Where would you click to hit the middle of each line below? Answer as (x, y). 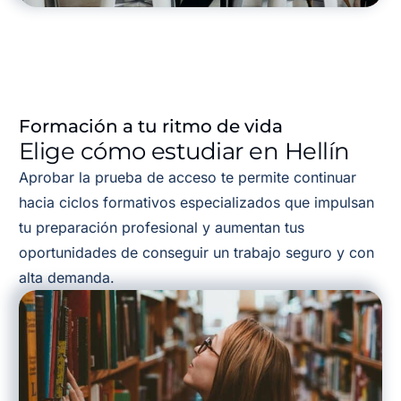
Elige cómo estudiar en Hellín (184, 151)
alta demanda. (66, 277)
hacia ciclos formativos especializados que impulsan (196, 202)
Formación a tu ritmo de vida (150, 126)
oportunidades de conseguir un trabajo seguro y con (196, 252)
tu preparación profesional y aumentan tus (161, 227)
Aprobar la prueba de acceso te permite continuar (187, 177)
